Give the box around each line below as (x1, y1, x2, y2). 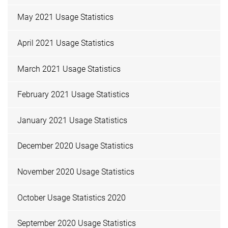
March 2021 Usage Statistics (17, 64, 121, 74)
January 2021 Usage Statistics (17, 115, 128, 125)
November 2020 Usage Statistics (17, 166, 135, 177)
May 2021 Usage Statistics (17, 12, 114, 22)
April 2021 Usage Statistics (17, 38, 115, 48)
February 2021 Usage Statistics (17, 90, 130, 100)
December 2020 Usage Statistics (17, 141, 134, 151)
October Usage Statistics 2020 (17, 192, 126, 203)
